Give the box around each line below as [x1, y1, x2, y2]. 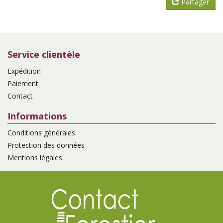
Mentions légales [7, 152, 62, 162]
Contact [7, 91, 33, 101]
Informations [7, 110, 67, 122]
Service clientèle [7, 48, 80, 60]
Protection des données [7, 140, 85, 150]
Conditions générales [7, 127, 75, 137]
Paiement [7, 78, 38, 88]
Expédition [7, 66, 41, 76]
